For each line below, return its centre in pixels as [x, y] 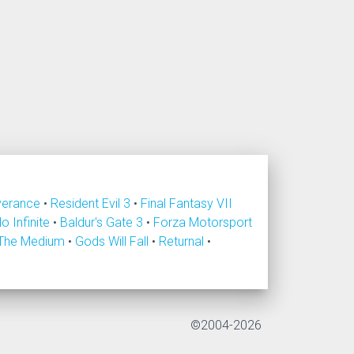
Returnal [183, 241]
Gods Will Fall [113, 241]
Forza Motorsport [203, 222]
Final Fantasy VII [186, 203]
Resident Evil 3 [92, 203]
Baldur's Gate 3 [103, 222]
